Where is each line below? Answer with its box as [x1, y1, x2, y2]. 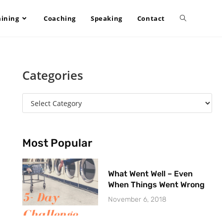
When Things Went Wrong [108, 180, 205, 189]
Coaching [44, 14, 76, 23]
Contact [137, 14, 165, 23]
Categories [22, 67, 83, 83]
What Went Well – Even [108, 169, 193, 178]
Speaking [90, 14, 122, 23]
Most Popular [22, 136, 92, 150]
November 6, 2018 [108, 195, 167, 204]
